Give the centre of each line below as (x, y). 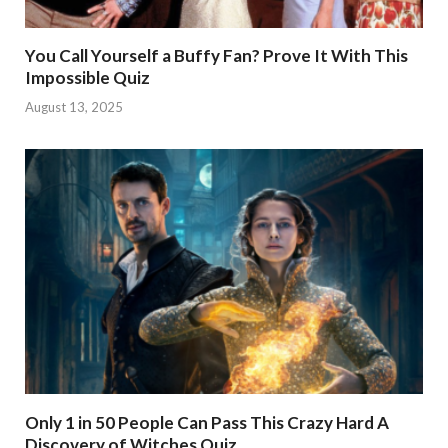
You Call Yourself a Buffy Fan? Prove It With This (216, 56)
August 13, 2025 (74, 106)
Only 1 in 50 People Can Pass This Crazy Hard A (207, 422)
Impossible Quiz (87, 78)
